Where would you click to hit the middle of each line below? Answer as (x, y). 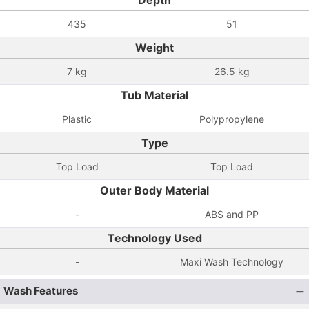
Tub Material (154, 95)
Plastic (77, 119)
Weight (154, 48)
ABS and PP (232, 214)
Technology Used (154, 238)
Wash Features (41, 291)
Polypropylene (232, 119)
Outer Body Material (154, 190)
